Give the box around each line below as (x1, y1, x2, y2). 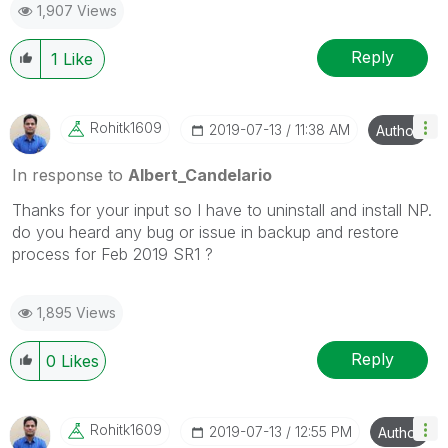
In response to (12, 164, 128, 185)
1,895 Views (37, 303, 116, 321)
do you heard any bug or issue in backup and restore (12, 221, 399, 242)
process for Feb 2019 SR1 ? (12, 243, 213, 264)
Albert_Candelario (128, 164, 272, 185)
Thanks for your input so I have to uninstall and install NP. (12, 199, 437, 220)
